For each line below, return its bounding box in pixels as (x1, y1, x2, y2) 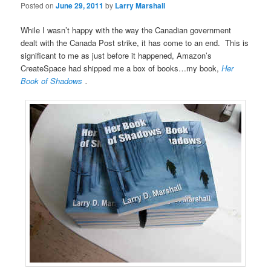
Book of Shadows (21, 75, 85, 87)
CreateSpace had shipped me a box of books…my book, (21, 62, 222, 74)
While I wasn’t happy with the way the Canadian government (21, 24, 232, 36)
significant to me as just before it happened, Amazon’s (21, 50, 212, 62)
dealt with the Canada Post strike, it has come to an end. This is (21, 37, 249, 49)
